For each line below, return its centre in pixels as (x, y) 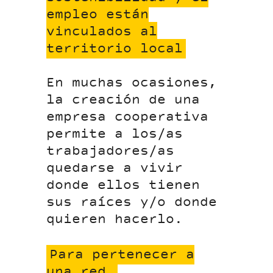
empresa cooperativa (128, 117)
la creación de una (123, 100)
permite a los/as (115, 134)
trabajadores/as (111, 151)
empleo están (98, 15)
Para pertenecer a (122, 255)
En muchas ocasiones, (132, 83)
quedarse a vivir (115, 168)
